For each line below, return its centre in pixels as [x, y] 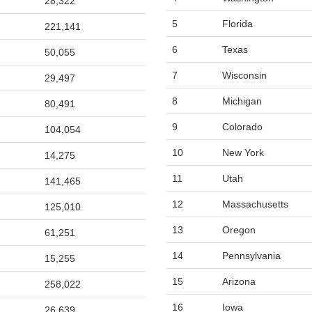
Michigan [242, 101]
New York [243, 153]
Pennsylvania [251, 256]
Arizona [239, 281]
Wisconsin [244, 75]
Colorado [242, 127]
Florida [237, 24]
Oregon [239, 230]
